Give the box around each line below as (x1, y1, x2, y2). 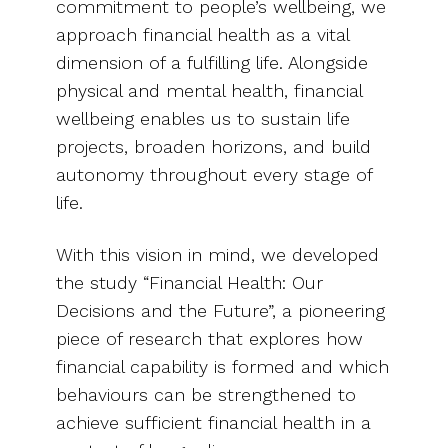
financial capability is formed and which (56, 355, 389, 377)
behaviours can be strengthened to (56, 383, 356, 405)
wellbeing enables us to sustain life (56, 107, 350, 129)
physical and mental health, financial (56, 79, 362, 101)
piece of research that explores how (56, 327, 363, 349)
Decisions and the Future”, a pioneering (56, 299, 385, 321)
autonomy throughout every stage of (56, 163, 372, 185)
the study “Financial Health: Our (56, 271, 323, 293)
